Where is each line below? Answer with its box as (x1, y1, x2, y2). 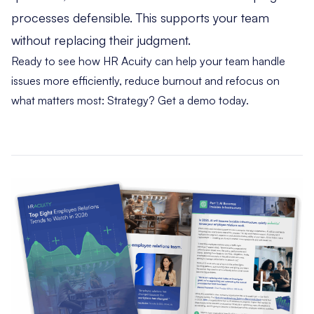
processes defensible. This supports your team (11, 9, 269, 25)
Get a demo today (158, 93, 246, 107)
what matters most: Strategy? (11, 93, 158, 107)
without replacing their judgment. (11, 32, 194, 48)
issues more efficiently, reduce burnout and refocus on (11, 73, 280, 88)
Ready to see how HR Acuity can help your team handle (11, 53, 285, 68)
